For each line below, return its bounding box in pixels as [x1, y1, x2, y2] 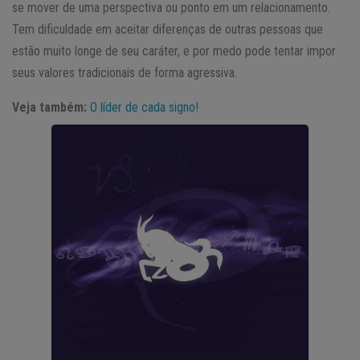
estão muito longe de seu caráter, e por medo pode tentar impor [12, 43, 336, 59]
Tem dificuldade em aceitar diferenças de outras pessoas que [12, 21, 323, 37]
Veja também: [12, 99, 87, 115]
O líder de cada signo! [90, 99, 198, 115]
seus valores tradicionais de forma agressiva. [12, 64, 237, 80]
